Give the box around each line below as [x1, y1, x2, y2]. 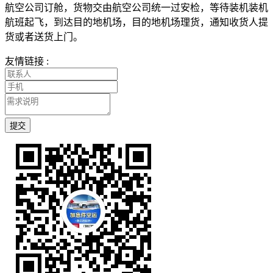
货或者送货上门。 [5, 31, 83, 42]
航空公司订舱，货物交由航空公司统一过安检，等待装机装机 [5, 2, 268, 13]
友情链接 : [5, 55, 49, 66]
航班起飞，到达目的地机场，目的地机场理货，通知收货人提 [5, 16, 268, 27]
